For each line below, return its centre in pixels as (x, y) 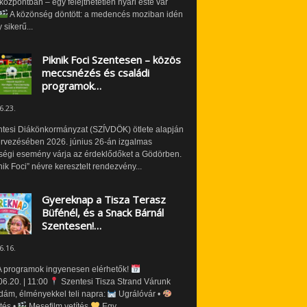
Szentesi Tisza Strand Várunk (115, 281)
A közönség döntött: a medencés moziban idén (96, 14)
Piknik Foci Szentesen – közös (111, 59)
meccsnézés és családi (95, 72)
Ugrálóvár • (140, 294)
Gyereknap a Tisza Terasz (103, 199)
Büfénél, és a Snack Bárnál (102, 212)
